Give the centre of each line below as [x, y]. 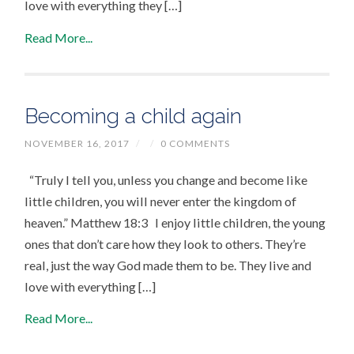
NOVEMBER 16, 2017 [77, 143]
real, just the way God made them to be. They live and [168, 265]
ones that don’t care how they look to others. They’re [166, 243]
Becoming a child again [134, 115]
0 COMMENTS [196, 143]
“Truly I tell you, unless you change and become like [166, 179]
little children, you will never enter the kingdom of [161, 201]
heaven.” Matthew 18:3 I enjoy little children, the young [175, 222]
